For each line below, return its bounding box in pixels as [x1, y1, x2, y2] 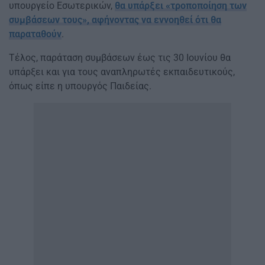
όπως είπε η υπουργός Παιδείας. [9, 80, 151, 92]
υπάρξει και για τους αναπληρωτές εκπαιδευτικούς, [9, 66, 235, 78]
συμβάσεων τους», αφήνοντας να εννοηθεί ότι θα [9, 14, 221, 26]
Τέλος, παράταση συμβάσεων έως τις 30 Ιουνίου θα [9, 52, 231, 64]
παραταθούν [9, 28, 62, 40]
